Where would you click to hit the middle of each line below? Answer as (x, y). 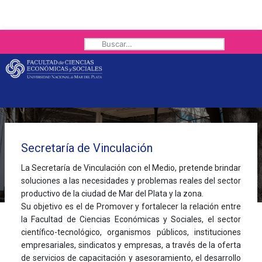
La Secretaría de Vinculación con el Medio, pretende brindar (131, 168)
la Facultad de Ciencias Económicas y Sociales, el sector (131, 219)
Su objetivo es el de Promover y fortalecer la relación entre (131, 206)
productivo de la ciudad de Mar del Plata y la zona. (112, 193)
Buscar (94, 42)
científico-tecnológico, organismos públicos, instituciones (131, 232)
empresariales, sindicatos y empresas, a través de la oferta (131, 245)
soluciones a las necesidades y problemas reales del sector (131, 180)
